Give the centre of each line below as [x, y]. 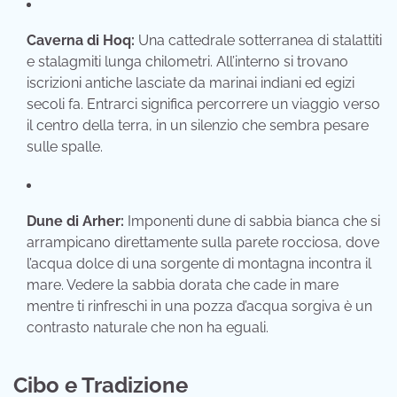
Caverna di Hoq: [81, 40]
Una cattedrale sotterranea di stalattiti [258, 40]
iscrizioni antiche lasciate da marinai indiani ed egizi [191, 82]
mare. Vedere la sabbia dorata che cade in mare [183, 284]
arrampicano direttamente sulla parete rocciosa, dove [203, 242]
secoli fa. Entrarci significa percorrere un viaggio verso [203, 104]
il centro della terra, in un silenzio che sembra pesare [198, 125]
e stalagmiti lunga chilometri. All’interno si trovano [187, 61]
